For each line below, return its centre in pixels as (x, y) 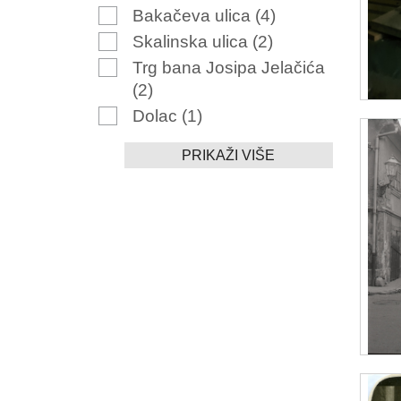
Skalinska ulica (192, 42)
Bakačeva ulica (193, 16)
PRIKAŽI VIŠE (229, 155)
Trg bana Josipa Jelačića (228, 68)
